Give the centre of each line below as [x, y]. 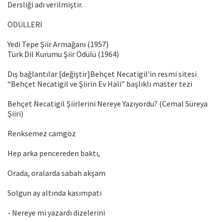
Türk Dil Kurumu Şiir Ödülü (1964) [63, 54]
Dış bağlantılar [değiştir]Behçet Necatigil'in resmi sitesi [102, 74]
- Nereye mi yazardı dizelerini [56, 213]
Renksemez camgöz [42, 134]
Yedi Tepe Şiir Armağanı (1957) [58, 44]
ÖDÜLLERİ [25, 25]
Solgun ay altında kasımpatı [55, 193]
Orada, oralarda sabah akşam [56, 173]
